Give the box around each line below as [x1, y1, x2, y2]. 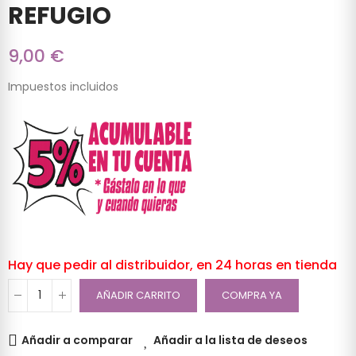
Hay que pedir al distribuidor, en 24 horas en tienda [8, 255, 337, 274]
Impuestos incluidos [8, 79, 118, 95]
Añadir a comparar [21, 331, 133, 348]
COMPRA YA [222, 287, 282, 303]
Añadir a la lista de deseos [153, 331, 308, 348]
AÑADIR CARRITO [96, 287, 180, 303]
